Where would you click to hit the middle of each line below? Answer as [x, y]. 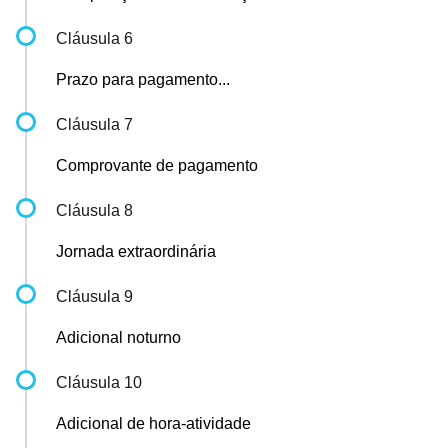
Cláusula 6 [94, 38]
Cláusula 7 [94, 124]
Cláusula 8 [94, 210]
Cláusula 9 [94, 296]
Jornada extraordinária [136, 251]
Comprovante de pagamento [157, 165]
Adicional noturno [118, 337]
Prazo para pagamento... [143, 79]
